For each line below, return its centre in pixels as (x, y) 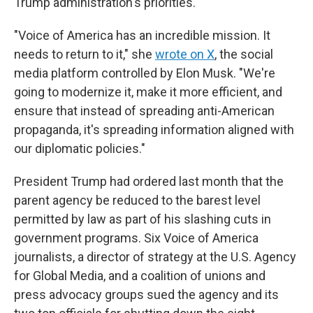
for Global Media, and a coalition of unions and (140, 276)
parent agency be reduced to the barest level (137, 200)
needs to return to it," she (85, 54)
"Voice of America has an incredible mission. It (142, 35)
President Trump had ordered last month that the (149, 181)
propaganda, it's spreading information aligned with (154, 130)
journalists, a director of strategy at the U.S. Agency (155, 257)
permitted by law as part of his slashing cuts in (143, 219)
